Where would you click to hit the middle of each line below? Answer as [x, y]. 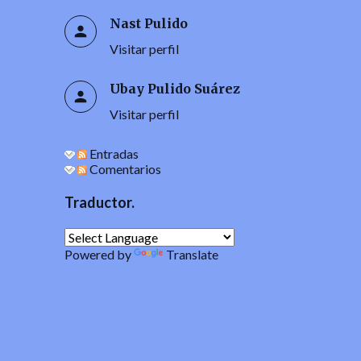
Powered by [99, 254]
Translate [192, 254]
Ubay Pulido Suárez [174, 88]
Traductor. [99, 202]
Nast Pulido [148, 23]
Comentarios [124, 168]
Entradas [112, 153]
